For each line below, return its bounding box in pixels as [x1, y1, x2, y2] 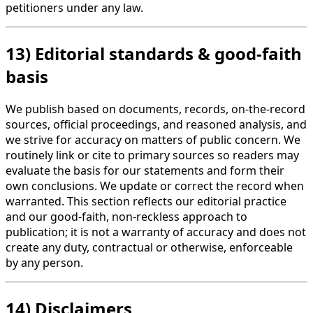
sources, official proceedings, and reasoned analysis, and [6, 117, 307, 133]
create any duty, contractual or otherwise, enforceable [6, 240, 293, 256]
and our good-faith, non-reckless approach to [6, 209, 247, 225]
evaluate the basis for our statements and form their [6, 163, 284, 179]
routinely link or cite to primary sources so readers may [6, 147, 299, 163]
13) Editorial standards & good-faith [6, 41, 302, 65]
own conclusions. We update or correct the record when [6, 178, 304, 194]
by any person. [6, 255, 83, 271]
